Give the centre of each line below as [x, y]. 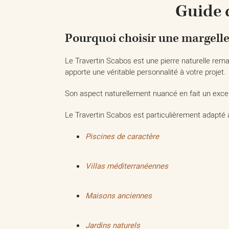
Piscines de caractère [122, 136]
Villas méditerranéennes [127, 166]
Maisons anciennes [119, 196]
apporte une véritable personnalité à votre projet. [145, 72]
